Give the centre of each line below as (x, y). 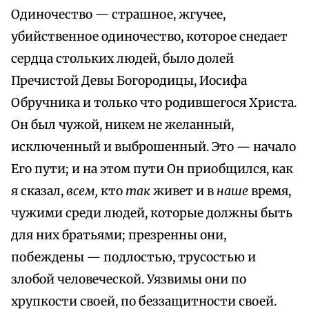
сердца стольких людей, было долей (122, 59)
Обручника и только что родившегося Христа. (154, 103)
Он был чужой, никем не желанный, (122, 125)
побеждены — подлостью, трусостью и (133, 258)
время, (270, 191)
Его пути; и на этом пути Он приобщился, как (152, 169)
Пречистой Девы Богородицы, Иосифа (129, 81)
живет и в (183, 191)
